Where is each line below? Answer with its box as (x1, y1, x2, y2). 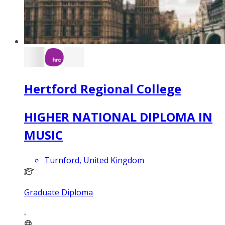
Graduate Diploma (24, 187, 93, 198)
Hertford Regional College (24, 80, 181, 97)
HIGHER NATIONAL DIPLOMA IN (24, 108, 212, 126)
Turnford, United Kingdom (44, 155, 144, 166)
